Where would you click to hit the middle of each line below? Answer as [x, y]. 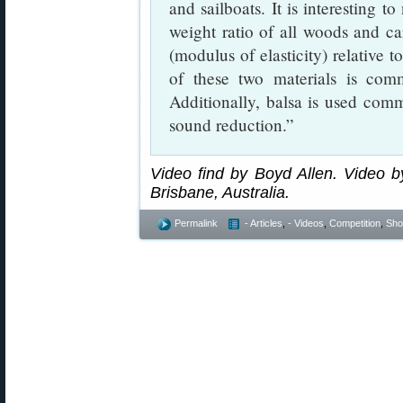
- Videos [306, 223]
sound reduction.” [232, 125]
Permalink [196, 223]
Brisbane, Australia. [220, 193]
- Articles [264, 223]
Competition [355, 223]
